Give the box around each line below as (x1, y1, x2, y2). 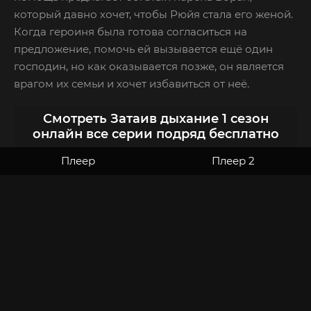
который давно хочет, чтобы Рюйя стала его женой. (14, 7, 293, 21)
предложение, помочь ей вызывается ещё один (14, 42, 273, 56)
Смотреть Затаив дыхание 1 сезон (42, 111, 269, 127)
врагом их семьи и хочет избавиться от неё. (14, 76, 249, 90)
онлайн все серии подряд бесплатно (32, 126, 279, 142)
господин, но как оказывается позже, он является (14, 59, 284, 73)
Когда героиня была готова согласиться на (14, 24, 247, 38)
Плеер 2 (212, 153, 255, 167)
